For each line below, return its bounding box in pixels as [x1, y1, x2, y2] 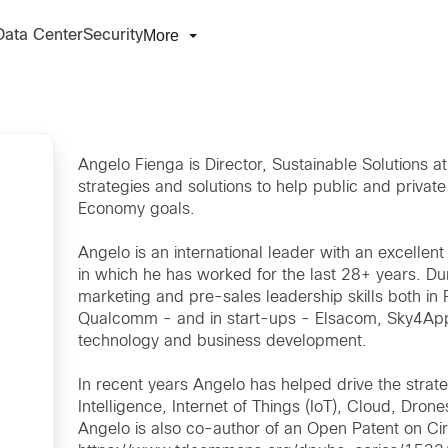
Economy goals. [78, 202, 195, 217]
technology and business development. [78, 334, 367, 349]
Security [83, 28, 143, 43]
